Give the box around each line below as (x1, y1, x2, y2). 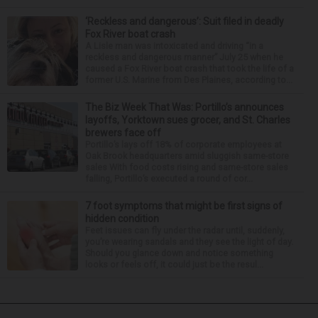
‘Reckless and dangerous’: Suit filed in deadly (85, 16, 284, 28)
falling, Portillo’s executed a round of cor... (85, 173, 253, 185)
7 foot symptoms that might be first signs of (85, 200, 283, 212)
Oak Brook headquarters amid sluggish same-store (85, 150, 289, 162)
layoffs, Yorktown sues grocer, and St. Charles (85, 114, 290, 126)
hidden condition (85, 213, 159, 225)
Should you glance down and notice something (85, 248, 273, 259)
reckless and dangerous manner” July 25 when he (85, 52, 283, 63)
